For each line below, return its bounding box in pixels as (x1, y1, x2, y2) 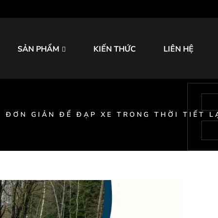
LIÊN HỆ (163, 44, 194, 54)
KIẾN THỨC (93, 44, 136, 54)
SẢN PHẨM (17, 44, 59, 54)
